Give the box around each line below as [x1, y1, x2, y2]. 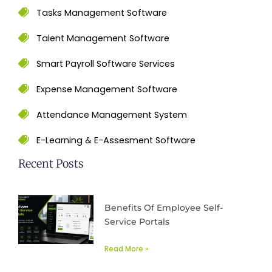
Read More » [104, 243, 149, 254]
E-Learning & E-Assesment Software [36, 134, 195, 147]
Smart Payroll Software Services [36, 58, 175, 70]
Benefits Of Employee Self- [104, 202, 223, 213]
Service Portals [104, 216, 170, 227]
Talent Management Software [36, 32, 169, 45]
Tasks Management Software [36, 7, 167, 19]
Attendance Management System [36, 109, 187, 121]
